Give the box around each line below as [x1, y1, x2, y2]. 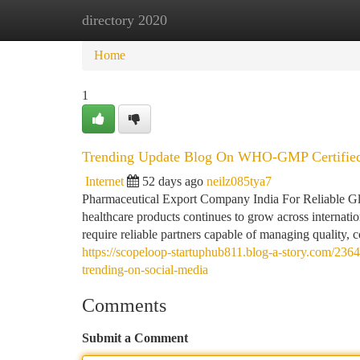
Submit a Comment [82, 331, 188, 345]
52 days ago [142, 174, 203, 188]
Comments [82, 295, 166, 316]
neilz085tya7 [207, 174, 272, 188]
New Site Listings [162, 13, 252, 27]
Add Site [276, 13, 321, 27]
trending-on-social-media [82, 263, 208, 276]
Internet [85, 174, 124, 188]
